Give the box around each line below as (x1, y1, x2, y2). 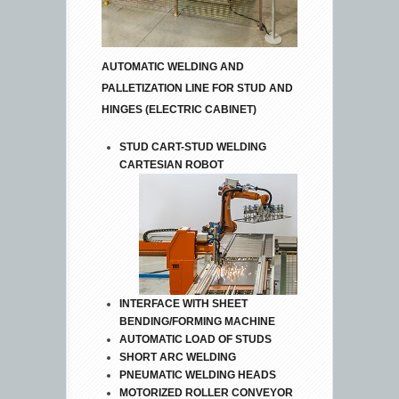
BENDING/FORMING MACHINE (119, 314, 275, 328)
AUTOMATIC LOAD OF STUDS (119, 332, 277, 346)
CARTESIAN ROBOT (119, 158, 232, 171)
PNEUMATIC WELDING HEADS (119, 368, 279, 381)
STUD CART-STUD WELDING (119, 140, 266, 153)
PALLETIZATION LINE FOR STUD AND (102, 81, 293, 94)
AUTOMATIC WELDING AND (102, 60, 244, 73)
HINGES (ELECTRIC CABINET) (102, 102, 259, 116)
